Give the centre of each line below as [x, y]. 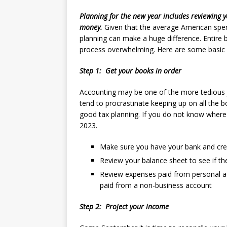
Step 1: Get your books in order [130, 71]
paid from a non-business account [159, 185]
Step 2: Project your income [124, 206]
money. [91, 27]
